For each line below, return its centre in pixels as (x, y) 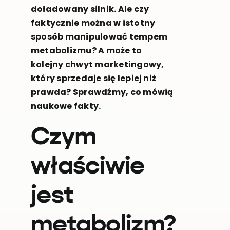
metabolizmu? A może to (86, 51)
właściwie (88, 167)
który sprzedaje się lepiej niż (93, 79)
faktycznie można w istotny (93, 23)
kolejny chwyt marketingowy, (97, 65)
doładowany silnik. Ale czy (90, 9)
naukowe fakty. (66, 106)
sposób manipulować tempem (99, 37)
